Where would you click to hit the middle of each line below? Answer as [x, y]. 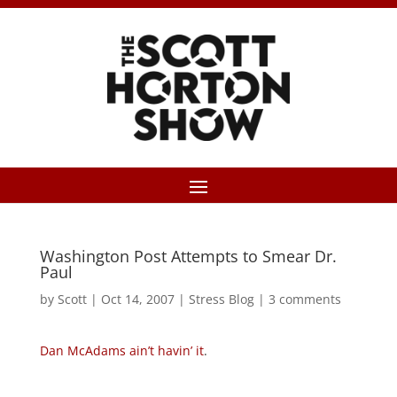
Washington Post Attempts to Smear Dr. [188, 256]
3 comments [304, 299]
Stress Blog [221, 299]
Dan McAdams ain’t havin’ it [121, 350]
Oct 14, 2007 [137, 299]
